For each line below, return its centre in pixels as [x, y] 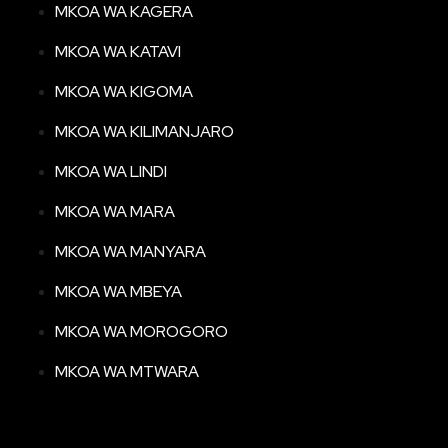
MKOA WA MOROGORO [141, 332]
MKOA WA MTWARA [127, 372]
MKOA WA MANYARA [130, 252]
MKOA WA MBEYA [118, 292]
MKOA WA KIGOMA [124, 92]
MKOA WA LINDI [111, 172]
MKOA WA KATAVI [118, 52]
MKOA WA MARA [115, 212]
